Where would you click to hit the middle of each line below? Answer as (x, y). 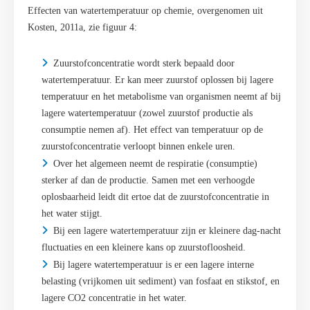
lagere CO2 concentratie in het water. (114, 298)
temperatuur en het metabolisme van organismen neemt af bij (161, 97)
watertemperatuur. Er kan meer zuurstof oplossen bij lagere (157, 80)
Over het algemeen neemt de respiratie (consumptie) (155, 164)
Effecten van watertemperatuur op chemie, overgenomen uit (145, 11)
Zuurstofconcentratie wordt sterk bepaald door (144, 64)
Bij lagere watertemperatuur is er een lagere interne (154, 265)
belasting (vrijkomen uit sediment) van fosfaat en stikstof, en (161, 282)
